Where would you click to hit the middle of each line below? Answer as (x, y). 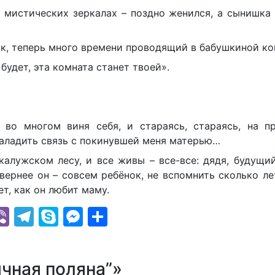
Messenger (135, 216)
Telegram (77, 216)
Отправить (159, 216)
